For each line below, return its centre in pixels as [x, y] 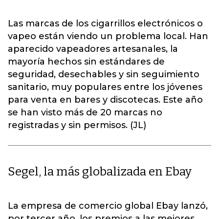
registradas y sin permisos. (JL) [77, 125]
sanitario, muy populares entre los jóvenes [105, 87]
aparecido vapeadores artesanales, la [93, 49]
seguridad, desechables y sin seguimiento [104, 74]
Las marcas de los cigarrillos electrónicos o [105, 23]
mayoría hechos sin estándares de [86, 62]
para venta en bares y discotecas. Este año [105, 100]
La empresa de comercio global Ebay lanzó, [108, 206]
